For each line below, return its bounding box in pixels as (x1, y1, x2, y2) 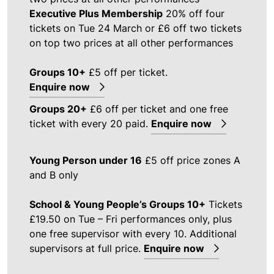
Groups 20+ (29, 102, 87, 115)
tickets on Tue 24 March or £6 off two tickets (29, 21, 242, 34)
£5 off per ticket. (86, 65, 168, 78)
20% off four (163, 7, 224, 20)
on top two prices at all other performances (29, 36, 233, 49)
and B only (29, 168, 78, 181)
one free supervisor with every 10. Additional (29, 227, 237, 240)
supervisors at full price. (29, 242, 144, 254)
